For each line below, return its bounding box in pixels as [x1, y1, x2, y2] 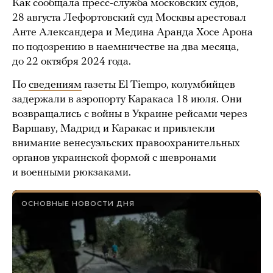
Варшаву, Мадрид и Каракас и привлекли [12, 123, 215, 135]
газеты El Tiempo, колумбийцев [82, 79, 235, 91]
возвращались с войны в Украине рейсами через [12, 108, 247, 120]
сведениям [29, 79, 82, 91]
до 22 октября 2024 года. [12, 56, 131, 68]
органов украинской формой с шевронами [12, 152, 216, 164]
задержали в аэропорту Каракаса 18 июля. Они [12, 94, 242, 105]
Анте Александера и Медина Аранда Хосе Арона [12, 27, 253, 38]
